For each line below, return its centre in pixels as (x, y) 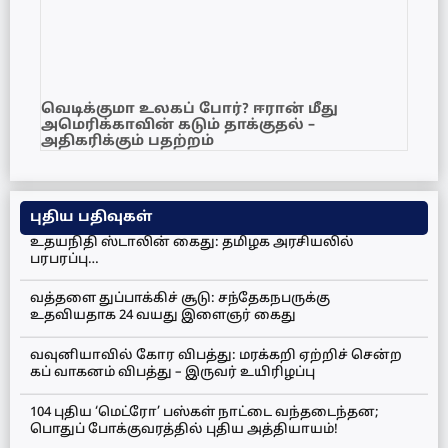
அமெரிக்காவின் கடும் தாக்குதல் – (178, 125)
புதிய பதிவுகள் (91, 217)
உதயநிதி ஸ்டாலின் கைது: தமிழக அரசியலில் (192, 242)
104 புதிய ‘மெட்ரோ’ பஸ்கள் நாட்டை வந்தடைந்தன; (204, 412)
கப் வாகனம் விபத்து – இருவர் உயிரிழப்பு (172, 372)
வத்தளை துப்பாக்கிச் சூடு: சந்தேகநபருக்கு (180, 299)
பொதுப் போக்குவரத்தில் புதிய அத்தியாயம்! (184, 429)
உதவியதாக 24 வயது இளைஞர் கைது (163, 316)
